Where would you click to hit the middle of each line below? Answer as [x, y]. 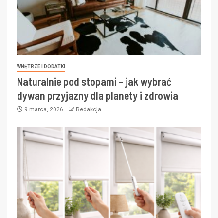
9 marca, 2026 [44, 109]
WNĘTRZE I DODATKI [41, 66]
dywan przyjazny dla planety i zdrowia [98, 95]
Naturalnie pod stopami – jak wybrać [94, 81]
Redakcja [89, 109]
